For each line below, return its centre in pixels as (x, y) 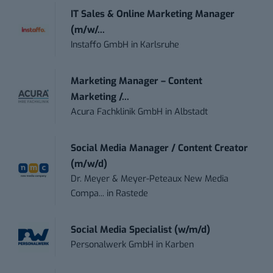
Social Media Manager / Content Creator (160, 148)
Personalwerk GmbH (112, 245)
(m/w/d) (89, 164)
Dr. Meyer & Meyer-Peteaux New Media (150, 179)
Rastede (132, 194)
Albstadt (191, 112)
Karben (180, 245)
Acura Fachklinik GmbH (117, 112)
